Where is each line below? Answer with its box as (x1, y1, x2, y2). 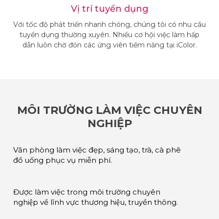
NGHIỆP (87, 117, 132, 130)
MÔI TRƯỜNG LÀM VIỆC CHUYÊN (17, 104, 202, 117)
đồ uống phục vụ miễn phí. (13, 155, 112, 165)
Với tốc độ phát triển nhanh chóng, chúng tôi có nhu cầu (13, 20, 206, 29)
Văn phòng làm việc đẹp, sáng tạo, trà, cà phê (13, 145, 181, 154)
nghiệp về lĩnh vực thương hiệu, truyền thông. (13, 197, 178, 207)
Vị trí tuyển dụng (70, 3, 149, 14)
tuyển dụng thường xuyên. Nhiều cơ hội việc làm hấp (20, 30, 199, 39)
